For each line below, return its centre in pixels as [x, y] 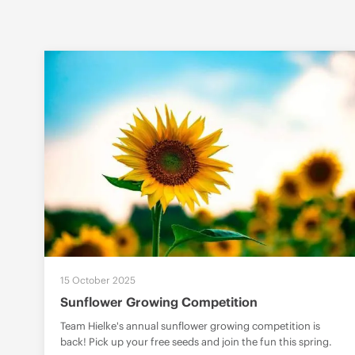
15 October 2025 [98, 281]
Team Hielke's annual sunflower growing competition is [190, 326]
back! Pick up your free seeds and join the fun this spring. [196, 342]
